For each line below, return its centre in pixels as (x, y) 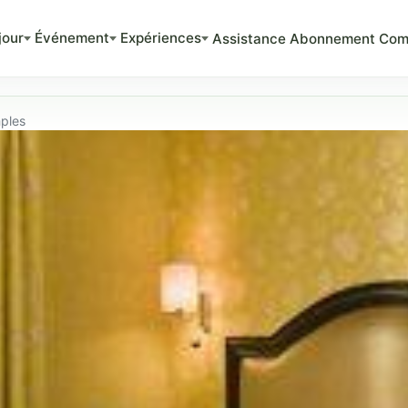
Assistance (250, 38)
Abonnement (333, 38)
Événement (72, 37)
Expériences (161, 37)
